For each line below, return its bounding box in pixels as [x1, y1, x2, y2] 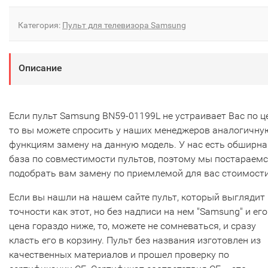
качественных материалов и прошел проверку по [9, 249, 229, 261]
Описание [19, 62, 62, 74]
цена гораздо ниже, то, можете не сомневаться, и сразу [9, 220, 256, 232]
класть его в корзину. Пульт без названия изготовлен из [9, 234, 261, 246]
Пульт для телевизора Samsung [62, 20, 186, 31]
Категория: [18, 20, 62, 31]
